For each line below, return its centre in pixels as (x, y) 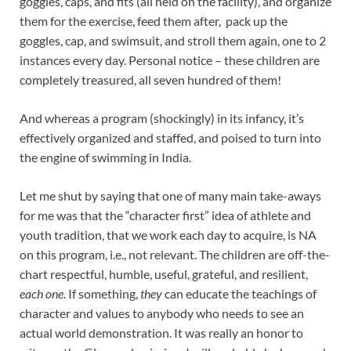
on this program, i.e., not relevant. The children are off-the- (175, 255)
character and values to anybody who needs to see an (162, 313)
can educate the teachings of (239, 294)
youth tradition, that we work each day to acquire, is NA (168, 235)
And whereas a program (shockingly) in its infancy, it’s (162, 118)
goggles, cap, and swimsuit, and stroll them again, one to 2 (173, 41)
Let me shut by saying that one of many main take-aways (170, 196)
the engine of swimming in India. (105, 157)
